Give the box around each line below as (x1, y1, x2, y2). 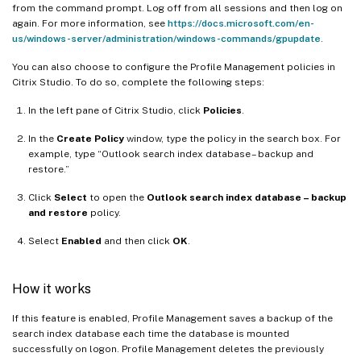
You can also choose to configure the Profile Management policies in (12, 60, 335, 73)
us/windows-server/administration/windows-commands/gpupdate (12, 32, 321, 44)
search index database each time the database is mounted (12, 327, 289, 339)
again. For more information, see (12, 17, 168, 29)
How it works (12, 280, 91, 297)
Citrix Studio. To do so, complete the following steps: (12, 76, 264, 88)
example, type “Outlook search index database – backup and (28, 147, 313, 160)
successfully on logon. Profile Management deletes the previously (12, 342, 324, 355)
